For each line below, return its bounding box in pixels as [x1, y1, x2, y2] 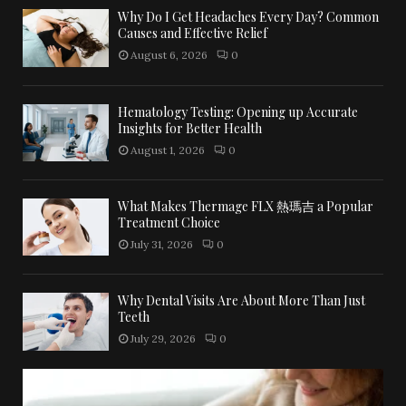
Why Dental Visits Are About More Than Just [118, 292, 365, 310]
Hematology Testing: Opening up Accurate [118, 102, 358, 121]
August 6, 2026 [130, 48, 208, 63]
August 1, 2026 [130, 142, 205, 157]
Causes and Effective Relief [118, 24, 267, 43]
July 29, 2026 [130, 332, 196, 346]
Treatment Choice [118, 213, 220, 231]
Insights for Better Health [118, 119, 262, 137]
